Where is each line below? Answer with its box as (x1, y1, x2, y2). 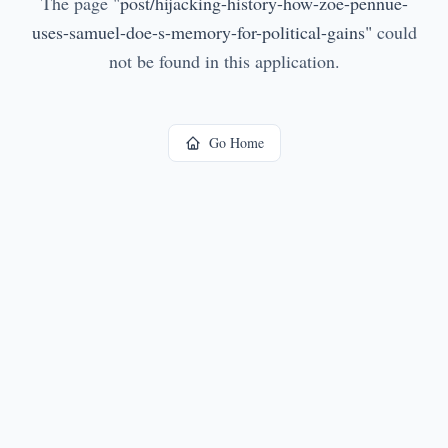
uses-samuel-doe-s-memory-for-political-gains (31, 19, 365, 44)
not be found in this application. (108, 48, 340, 73)
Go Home (208, 132, 264, 152)
